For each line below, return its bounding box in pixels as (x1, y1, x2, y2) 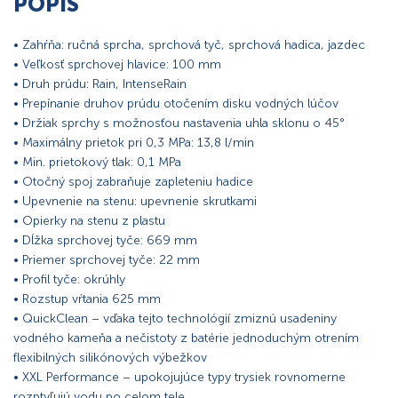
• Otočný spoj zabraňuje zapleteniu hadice (13, 174, 253, 190)
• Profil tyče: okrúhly (13, 272, 125, 288)
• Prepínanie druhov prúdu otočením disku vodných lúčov (13, 96, 338, 112)
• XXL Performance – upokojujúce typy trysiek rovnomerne (13, 370, 346, 386)
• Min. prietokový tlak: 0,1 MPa (13, 155, 181, 171)
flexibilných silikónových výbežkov (13, 350, 207, 366)
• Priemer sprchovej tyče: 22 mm (13, 252, 200, 268)
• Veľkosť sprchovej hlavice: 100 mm (13, 57, 221, 73)
